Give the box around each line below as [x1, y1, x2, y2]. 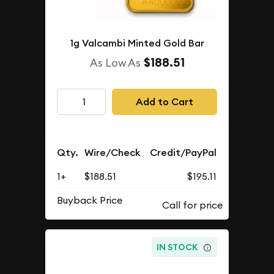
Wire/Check [84, 146, 141, 160]
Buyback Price [57, 194, 123, 207]
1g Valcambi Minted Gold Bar [70, 37, 204, 50]
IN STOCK [157, 241, 199, 253]
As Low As [89, 56, 141, 70]
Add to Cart [135, 95, 193, 108]
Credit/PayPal [150, 146, 217, 160]
